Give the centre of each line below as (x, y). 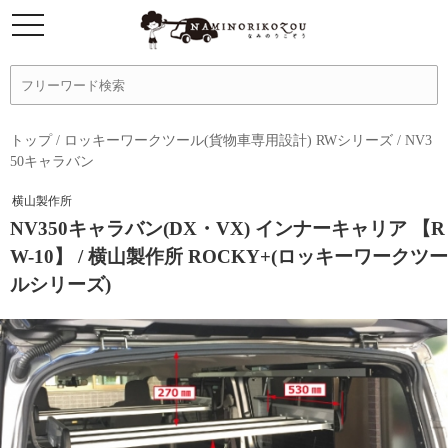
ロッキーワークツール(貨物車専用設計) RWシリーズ (228, 140)
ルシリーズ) (60, 284)
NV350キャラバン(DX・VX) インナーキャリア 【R (227, 228)
